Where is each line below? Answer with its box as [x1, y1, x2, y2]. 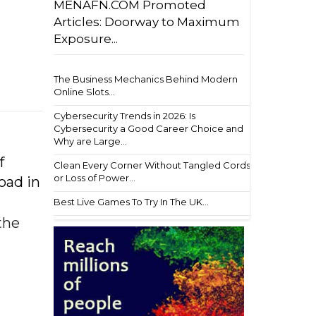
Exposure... [54, 32, 118, 46]
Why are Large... [54, 135, 127, 147]
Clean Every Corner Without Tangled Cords [54, 159, 250, 171]
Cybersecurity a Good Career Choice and [54, 123, 243, 134]
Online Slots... [54, 86, 115, 97]
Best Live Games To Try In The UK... [54, 196, 209, 207]
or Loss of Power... [54, 172, 135, 183]
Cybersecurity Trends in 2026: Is [54, 110, 195, 121]
